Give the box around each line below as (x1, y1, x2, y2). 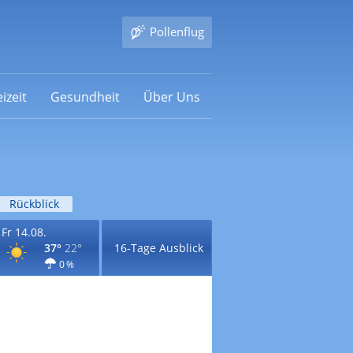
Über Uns (143, 87, 200, 106)
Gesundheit (50, 87, 120, 106)
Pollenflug (149, 24, 204, 39)
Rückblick (9, 196, 59, 211)
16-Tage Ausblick (113, 240, 203, 255)
